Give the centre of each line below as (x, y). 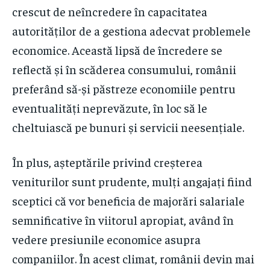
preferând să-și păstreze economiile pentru (124, 88)
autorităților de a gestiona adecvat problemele (131, 30)
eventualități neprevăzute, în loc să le (110, 107)
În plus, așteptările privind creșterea (107, 162)
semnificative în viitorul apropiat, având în (123, 219)
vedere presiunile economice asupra (106, 239)
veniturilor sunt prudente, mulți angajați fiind (132, 181)
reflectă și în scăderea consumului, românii (124, 69)
